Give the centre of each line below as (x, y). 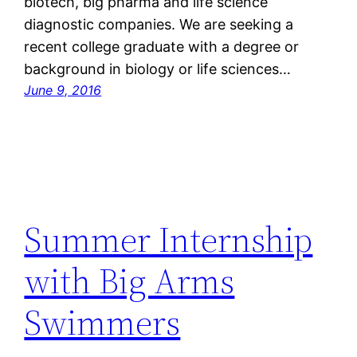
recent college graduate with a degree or (162, 47)
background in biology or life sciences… (158, 69)
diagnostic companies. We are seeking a (159, 25)
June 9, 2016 (63, 90)
